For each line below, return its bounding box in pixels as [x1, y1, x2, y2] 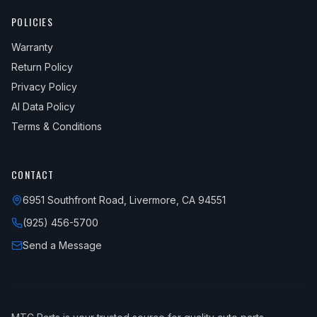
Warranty [11, 41, 53, 53]
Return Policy [11, 61, 73, 73]
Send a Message [23, 239, 102, 251]
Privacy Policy [11, 81, 77, 93]
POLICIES [11, 14, 54, 29]
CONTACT [11, 167, 54, 182]
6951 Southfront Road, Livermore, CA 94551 [23, 194, 226, 206]
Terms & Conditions [11, 120, 102, 132]
